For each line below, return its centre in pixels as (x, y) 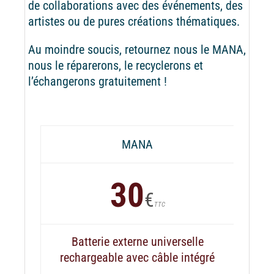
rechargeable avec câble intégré (137, 257)
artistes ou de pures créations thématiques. (134, 21)
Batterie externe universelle (137, 241)
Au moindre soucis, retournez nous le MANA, (137, 49)
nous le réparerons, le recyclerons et (115, 65)
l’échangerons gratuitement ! (97, 81)
